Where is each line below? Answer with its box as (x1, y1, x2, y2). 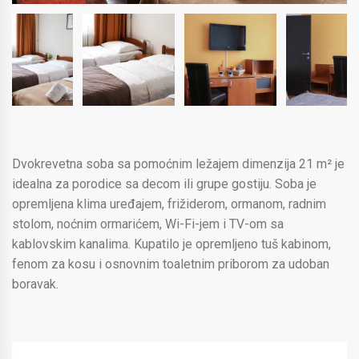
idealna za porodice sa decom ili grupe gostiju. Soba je (12, 175, 317, 192)
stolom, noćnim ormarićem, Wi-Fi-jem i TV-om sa (12, 216, 284, 232)
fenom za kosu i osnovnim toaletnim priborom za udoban (12, 256, 329, 272)
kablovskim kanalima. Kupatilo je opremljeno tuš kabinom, (12, 236, 331, 252)
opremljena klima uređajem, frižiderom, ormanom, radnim (12, 196, 326, 212)
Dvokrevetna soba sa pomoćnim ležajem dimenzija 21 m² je (12, 155, 345, 171)
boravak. (12, 276, 58, 292)
